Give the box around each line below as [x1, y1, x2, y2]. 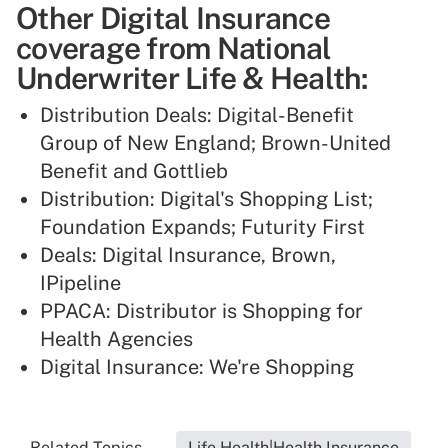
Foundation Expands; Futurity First [40, 215, 365, 240]
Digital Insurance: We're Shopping [40, 355, 354, 380]
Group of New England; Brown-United [40, 131, 391, 156]
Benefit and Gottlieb [40, 159, 228, 184]
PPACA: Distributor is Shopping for [40, 299, 363, 324]
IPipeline [40, 271, 121, 296]
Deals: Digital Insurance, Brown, [40, 243, 336, 268]
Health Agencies [40, 327, 193, 352]
